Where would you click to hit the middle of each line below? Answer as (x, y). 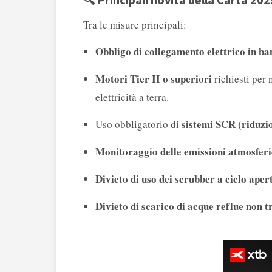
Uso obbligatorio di (138, 124)
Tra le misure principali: (135, 25)
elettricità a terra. (132, 97)
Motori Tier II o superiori (154, 79)
